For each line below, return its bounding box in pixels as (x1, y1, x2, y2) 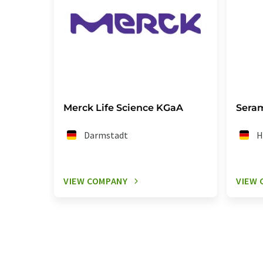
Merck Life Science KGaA (63, 102, 183, 114)
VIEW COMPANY (63, 175, 128, 187)
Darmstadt (84, 129, 129, 141)
